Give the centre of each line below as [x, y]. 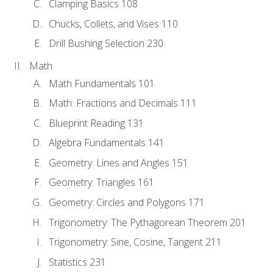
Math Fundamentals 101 [102, 83]
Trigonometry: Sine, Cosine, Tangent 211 [135, 242]
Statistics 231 [77, 262]
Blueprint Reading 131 [96, 123]
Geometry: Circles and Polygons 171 [127, 202]
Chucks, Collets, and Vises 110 [113, 23]
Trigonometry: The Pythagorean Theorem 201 [147, 222]
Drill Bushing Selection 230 [106, 44]
